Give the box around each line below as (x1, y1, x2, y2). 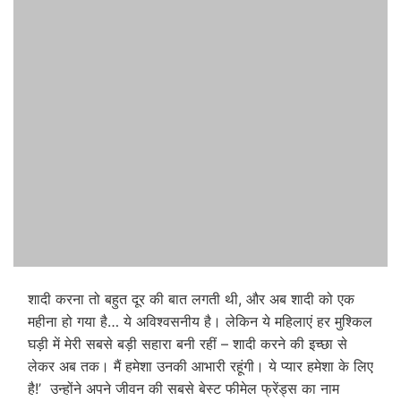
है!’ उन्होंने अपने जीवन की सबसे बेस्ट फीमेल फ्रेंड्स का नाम (28, 379, 339, 397)
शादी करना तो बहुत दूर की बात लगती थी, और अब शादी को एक (28, 289, 354, 308)
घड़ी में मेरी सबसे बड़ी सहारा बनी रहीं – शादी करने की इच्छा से (28, 334, 347, 353)
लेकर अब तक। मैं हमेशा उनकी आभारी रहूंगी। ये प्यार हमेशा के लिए (28, 356, 373, 375)
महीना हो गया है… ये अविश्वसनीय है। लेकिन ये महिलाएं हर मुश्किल (28, 311, 372, 330)
